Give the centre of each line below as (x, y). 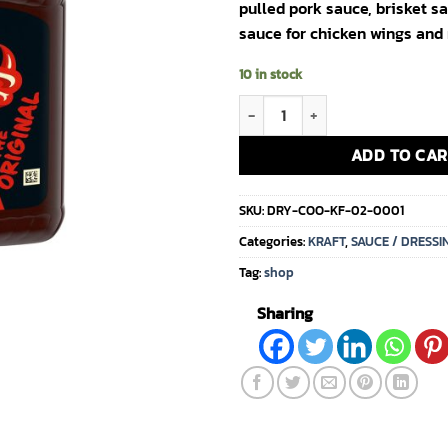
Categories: (273, 242)
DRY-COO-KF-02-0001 (335, 211)
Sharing (285, 313)
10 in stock (270, 74)
